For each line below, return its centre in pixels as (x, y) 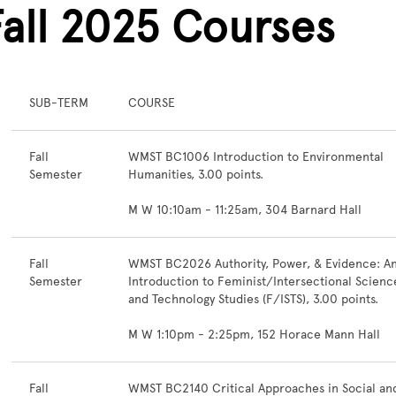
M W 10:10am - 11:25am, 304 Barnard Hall (245, 210)
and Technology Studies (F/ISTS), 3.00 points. (253, 299)
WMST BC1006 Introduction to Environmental (256, 157)
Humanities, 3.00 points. (196, 175)
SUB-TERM (59, 103)
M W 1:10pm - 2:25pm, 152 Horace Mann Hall (254, 335)
